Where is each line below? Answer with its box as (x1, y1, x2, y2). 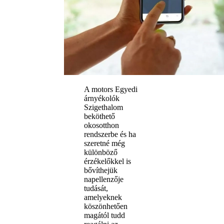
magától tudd (84, 211, 125, 220)
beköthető (84, 112, 115, 121)
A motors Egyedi (84, 85, 137, 94)
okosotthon (84, 121, 119, 130)
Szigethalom (84, 103, 123, 112)
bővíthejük (84, 166, 117, 175)
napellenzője (84, 175, 123, 184)
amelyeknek (84, 193, 122, 202)
